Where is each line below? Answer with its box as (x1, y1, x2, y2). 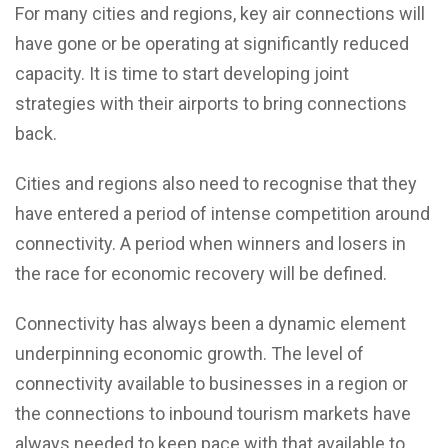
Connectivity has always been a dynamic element (15, 313, 406, 335)
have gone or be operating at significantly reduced (15, 33, 409, 55)
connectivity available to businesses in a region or (15, 373, 408, 395)
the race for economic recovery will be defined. (15, 263, 387, 285)
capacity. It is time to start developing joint (15, 63, 349, 85)
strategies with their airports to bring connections (15, 93, 407, 115)
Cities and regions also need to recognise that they (15, 173, 417, 195)
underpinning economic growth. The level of (15, 343, 364, 365)
